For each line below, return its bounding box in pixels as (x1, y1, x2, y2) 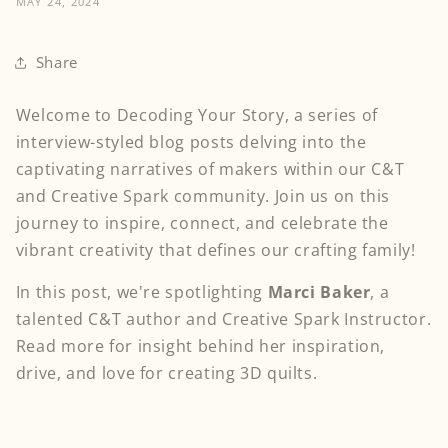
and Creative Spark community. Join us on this (15, 184, 391, 207)
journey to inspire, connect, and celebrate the (15, 211, 389, 234)
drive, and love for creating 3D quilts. (15, 362, 322, 385)
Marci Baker (267, 281, 371, 304)
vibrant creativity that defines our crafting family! (15, 238, 416, 261)
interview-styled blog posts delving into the (15, 130, 367, 153)
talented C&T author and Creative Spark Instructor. (15, 308, 432, 331)
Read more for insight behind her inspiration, (15, 335, 386, 358)
